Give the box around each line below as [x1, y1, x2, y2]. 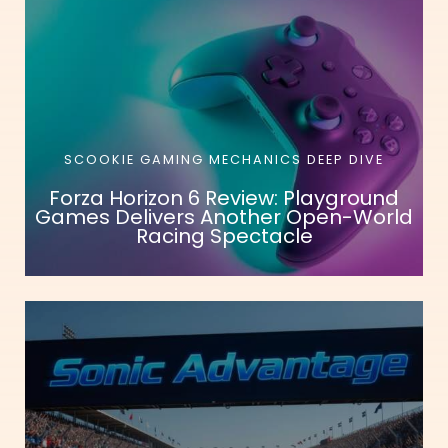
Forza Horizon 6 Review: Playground [49, 184, 399, 213]
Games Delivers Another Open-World [35, 203, 413, 232]
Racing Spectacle [135, 222, 313, 251]
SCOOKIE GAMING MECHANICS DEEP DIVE [64, 151, 384, 169]
